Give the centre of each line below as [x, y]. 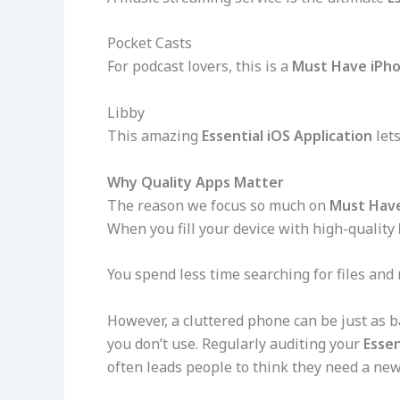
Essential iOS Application [287, 136]
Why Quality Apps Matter [196, 182]
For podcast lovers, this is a [200, 67]
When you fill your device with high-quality [253, 228]
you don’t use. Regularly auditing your [235, 343]
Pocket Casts [150, 43]
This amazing [154, 136]
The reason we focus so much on [218, 205]
